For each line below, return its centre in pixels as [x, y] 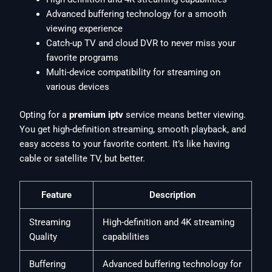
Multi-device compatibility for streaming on [134, 72]
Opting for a [45, 114]
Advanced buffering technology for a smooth [137, 14]
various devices [78, 87]
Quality [43, 237]
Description [173, 195]
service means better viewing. [185, 114]
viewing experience [85, 28]
